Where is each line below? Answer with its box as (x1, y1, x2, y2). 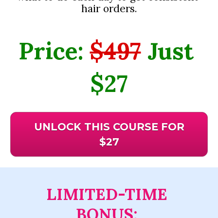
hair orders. (81, 2, 137, 16)
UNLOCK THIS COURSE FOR (34, 121, 184, 133)
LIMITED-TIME (46, 183, 167, 204)
